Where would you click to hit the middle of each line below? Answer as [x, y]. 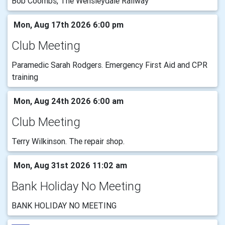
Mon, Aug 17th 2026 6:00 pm [68, 25]
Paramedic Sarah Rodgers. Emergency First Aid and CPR [109, 65]
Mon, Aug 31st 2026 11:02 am [69, 165]
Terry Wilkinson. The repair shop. [68, 141]
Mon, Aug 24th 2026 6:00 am [68, 101]
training [25, 77]
